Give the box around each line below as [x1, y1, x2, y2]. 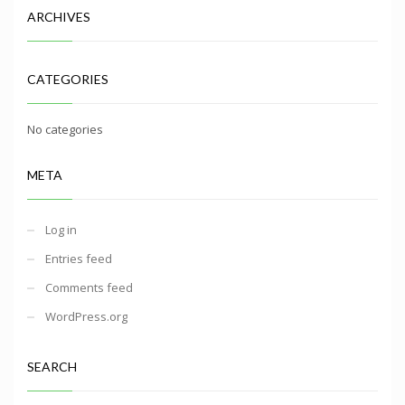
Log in [45, 221, 77, 238]
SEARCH [27, 358, 77, 374]
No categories [27, 120, 103, 137]
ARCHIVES [27, 8, 90, 24]
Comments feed [45, 278, 133, 296]
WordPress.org [45, 307, 127, 325]
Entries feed [45, 250, 112, 267]
